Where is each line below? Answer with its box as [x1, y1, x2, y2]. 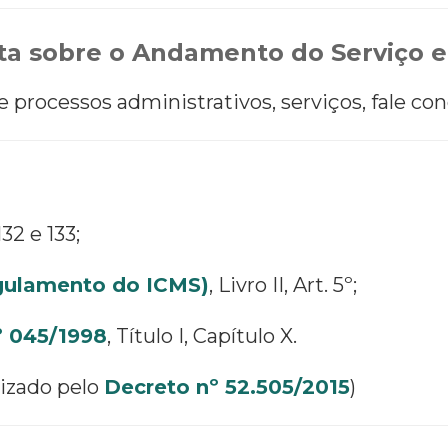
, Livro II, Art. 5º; [209, 272, 357, 297]
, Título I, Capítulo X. [107, 323, 297, 348]
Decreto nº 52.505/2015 [104, 374, 350, 399]
